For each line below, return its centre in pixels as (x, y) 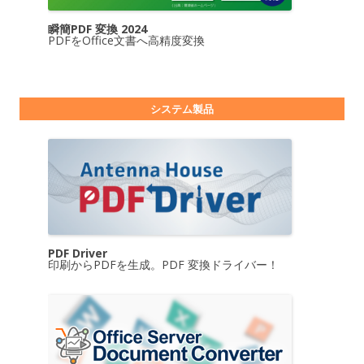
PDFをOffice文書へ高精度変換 (126, 40)
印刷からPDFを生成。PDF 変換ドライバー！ (163, 265)
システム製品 (182, 108)
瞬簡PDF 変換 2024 (97, 28)
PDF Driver (78, 253)
